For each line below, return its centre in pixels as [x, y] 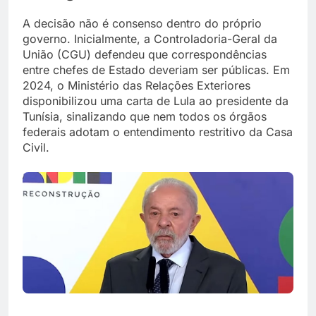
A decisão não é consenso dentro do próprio [142, 23]
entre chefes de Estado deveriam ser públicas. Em [156, 69]
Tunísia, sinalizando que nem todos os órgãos [145, 116]
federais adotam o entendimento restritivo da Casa [158, 132]
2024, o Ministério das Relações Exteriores [136, 85]
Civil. [36, 147]
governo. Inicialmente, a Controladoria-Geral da [150, 38]
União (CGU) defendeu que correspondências [145, 54]
